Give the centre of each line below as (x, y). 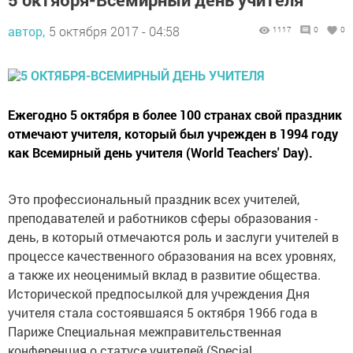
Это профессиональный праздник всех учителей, (154, 199)
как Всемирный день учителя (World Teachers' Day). (160, 152)
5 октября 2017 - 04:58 (114, 31)
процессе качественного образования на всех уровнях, (172, 256)
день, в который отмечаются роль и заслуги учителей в (173, 237)
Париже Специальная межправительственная (145, 331)
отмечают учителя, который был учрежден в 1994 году (173, 134)
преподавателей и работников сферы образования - (163, 218)
